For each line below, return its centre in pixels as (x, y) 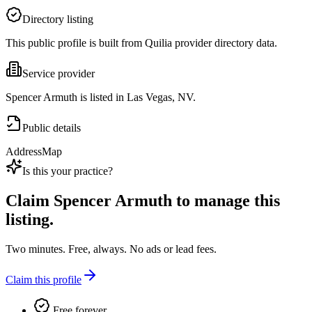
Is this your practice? (68, 171)
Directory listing (58, 19)
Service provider (58, 74)
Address (24, 152)
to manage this (226, 201)
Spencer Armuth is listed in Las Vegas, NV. (101, 97)
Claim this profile (44, 280)
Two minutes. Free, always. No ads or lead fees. (111, 249)
